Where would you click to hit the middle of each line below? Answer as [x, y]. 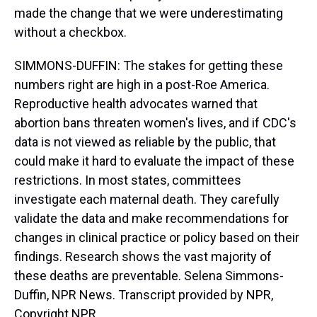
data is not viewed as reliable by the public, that [145, 142]
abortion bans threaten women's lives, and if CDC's [155, 123]
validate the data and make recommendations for [151, 218]
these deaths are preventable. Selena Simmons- [149, 276]
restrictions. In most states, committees [128, 180]
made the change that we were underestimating [149, 13]
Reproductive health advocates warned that [136, 104]
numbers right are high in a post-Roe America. [142, 85]
